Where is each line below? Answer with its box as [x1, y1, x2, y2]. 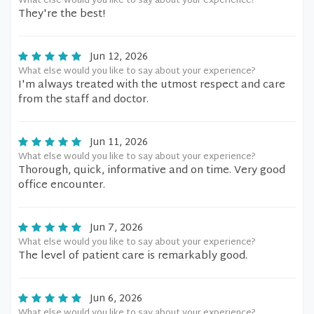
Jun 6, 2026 [90, 290, 142, 308]
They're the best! [18, 5, 105, 24]
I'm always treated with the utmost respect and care [18, 76, 285, 95]
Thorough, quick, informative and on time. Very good [18, 161, 285, 180]
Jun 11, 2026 [90, 134, 148, 151]
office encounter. [18, 176, 105, 195]
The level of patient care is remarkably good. [18, 247, 247, 266]
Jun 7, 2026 [90, 219, 143, 237]
